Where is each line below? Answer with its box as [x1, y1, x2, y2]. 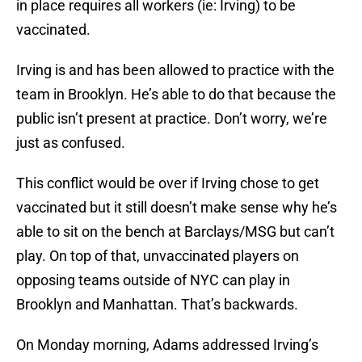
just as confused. [16, 134, 125, 152]
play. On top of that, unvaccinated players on [16, 247, 299, 265]
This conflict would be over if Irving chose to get [16, 175, 319, 192]
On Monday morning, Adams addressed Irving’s [16, 336, 318, 354]
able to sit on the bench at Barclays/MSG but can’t [16, 223, 335, 241]
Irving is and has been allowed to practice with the [16, 61, 335, 79]
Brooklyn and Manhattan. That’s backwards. [16, 296, 298, 314]
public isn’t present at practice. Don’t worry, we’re [16, 110, 327, 128]
